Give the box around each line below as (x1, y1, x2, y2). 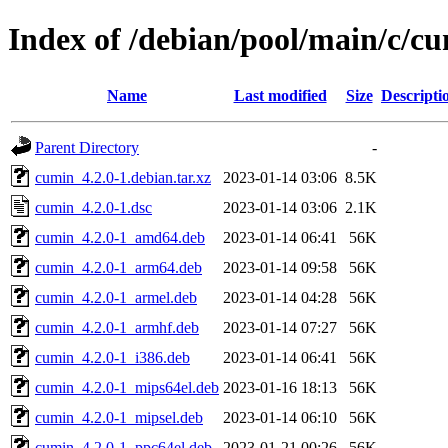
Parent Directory (35, 138, 139, 156)
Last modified (233, 86, 327, 104)
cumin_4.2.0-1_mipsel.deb (35, 408, 203, 426)
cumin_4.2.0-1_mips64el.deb (35, 378, 219, 396)
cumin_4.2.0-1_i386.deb (35, 348, 190, 366)
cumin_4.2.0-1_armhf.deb (35, 318, 199, 336)
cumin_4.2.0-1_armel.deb (35, 288, 197, 306)
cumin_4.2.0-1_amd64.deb (35, 228, 205, 246)
